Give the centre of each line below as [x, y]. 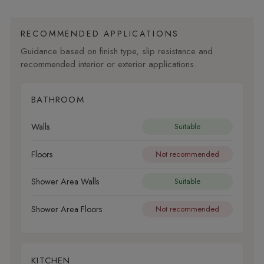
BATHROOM [58, 100]
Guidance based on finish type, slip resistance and [116, 51]
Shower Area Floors [67, 209]
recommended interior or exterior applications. [108, 64]
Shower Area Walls [66, 182]
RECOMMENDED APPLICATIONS [100, 33]
